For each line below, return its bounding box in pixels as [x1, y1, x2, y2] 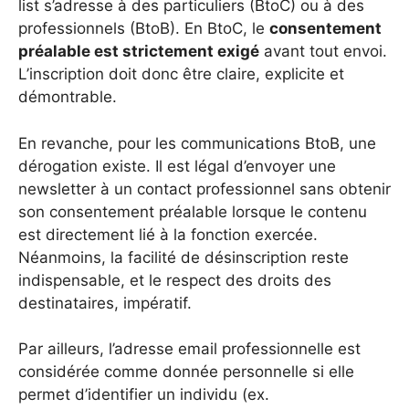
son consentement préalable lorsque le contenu [18, 202, 367, 221]
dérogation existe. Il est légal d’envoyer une [18, 156, 336, 175]
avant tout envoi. [259, 42, 387, 61]
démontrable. [18, 88, 117, 107]
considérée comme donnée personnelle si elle [18, 362, 354, 382]
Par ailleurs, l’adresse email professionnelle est [18, 340, 361, 359]
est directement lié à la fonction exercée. [18, 225, 318, 244]
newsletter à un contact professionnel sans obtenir [18, 179, 391, 198]
